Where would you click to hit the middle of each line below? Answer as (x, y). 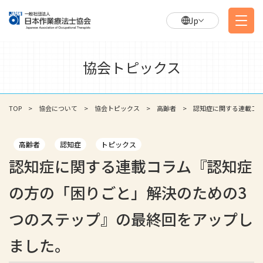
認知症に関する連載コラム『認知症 (131, 166)
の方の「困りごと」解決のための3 (128, 192)
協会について (58, 108)
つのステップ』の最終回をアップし (131, 219)
